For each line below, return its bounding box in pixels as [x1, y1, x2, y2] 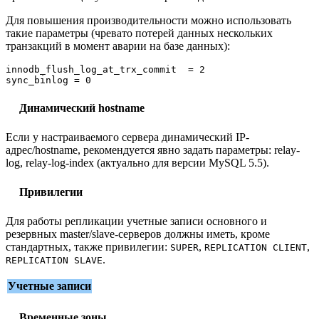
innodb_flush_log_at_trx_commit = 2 [6, 63, 205, 75]
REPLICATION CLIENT [204, 241, 307, 253]
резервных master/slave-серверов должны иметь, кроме [6, 227, 270, 240]
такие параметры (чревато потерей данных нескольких [6, 26, 273, 39]
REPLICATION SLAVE [6, 254, 103, 266]
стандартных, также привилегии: [6, 240, 170, 253]
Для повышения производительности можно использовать [6, 14, 291, 26]
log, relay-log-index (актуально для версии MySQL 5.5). [6, 156, 269, 169]
